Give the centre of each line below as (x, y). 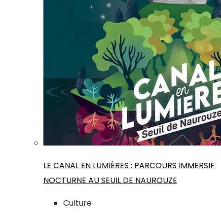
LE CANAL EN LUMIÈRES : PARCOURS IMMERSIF (129, 166)
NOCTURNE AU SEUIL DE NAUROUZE (110, 181)
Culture (77, 203)
